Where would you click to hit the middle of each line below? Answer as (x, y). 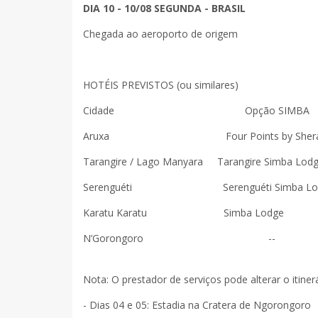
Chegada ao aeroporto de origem (160, 33)
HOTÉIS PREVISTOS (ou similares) (161, 84)
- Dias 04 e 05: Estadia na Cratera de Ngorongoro (197, 305)
